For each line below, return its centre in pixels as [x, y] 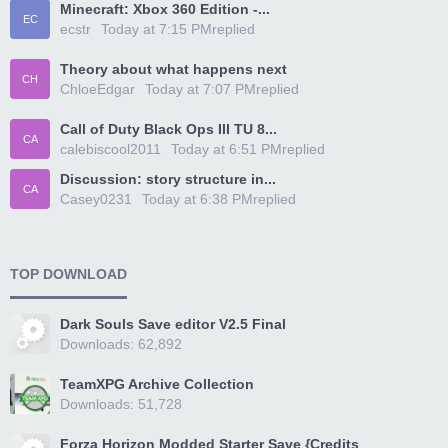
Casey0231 [96, 199]
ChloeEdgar [97, 89]
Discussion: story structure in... [168, 179]
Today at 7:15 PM [156, 29]
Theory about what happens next [173, 69]
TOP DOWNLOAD [68, 274]
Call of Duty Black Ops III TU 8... [168, 129]
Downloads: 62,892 [121, 344]
